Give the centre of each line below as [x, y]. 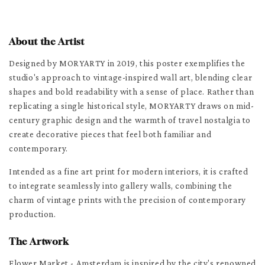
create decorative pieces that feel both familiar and [110, 134]
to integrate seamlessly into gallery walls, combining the [121, 185]
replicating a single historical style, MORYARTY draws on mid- [132, 106]
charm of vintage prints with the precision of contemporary [127, 200]
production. [33, 214]
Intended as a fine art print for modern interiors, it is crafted [129, 171]
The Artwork [39, 241]
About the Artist [47, 41]
